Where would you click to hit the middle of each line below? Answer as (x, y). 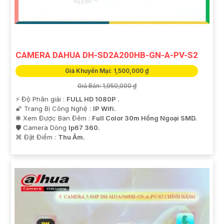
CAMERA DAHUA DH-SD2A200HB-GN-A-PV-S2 (107, 55)
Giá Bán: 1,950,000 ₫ (107, 85)
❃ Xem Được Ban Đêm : (54, 118)
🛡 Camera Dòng (42, 127)
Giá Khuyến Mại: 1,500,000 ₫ (107, 70)
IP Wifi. (104, 108)
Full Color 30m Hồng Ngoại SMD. (144, 118)
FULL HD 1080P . (93, 99)
